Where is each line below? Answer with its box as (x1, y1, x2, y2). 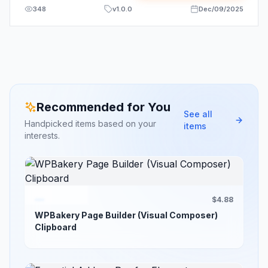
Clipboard (35, 222, 77, 232)
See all (184, 109, 213, 119)
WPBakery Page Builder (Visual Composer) (35, 210, 218, 220)
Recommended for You (36, 100, 170, 114)
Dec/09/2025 (199, 5, 243, 13)
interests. (25, 130, 60, 141)
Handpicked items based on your (25, 118, 156, 129)
